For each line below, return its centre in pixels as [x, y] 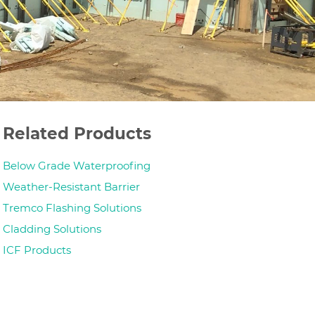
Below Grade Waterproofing [76, 165]
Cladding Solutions [52, 229]
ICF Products [37, 250]
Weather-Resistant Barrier [71, 186]
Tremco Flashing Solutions [72, 207]
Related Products [77, 134]
